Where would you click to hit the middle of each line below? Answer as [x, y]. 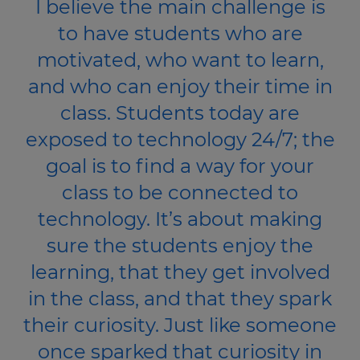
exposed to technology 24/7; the [180, 140]
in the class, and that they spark [180, 299]
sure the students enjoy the [180, 246]
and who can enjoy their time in [180, 87]
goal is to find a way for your [180, 166]
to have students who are [180, 34]
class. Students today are [180, 113]
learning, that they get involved [180, 272]
